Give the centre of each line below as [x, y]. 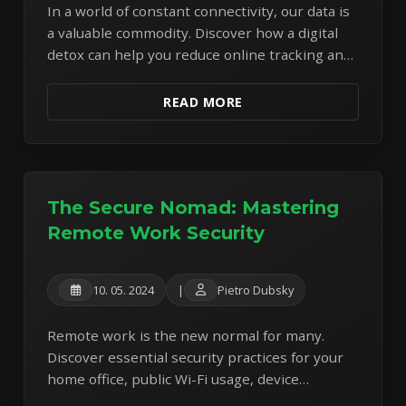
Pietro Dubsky [256, 290]
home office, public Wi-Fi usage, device [174, 379]
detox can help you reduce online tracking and [200, 54]
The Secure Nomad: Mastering [193, 207]
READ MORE [203, 101]
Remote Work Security [156, 232]
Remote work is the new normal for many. [186, 336]
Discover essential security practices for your [196, 358]
